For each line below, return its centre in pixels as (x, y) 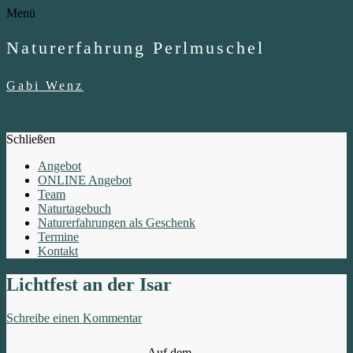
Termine (58, 236)
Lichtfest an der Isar (89, 284)
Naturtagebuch (74, 208)
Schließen (31, 139)
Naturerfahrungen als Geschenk (117, 222)
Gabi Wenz (45, 85)
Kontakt (58, 251)
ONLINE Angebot (85, 180)
